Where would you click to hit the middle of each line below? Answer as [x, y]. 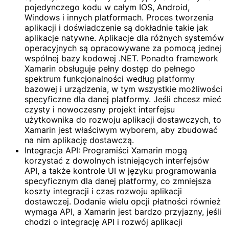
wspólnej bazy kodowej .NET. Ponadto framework [121, 59]
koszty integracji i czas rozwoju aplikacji [103, 191]
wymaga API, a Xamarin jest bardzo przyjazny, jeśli [123, 212]
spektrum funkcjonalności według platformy [110, 79]
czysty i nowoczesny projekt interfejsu [100, 110]
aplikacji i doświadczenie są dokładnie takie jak [116, 28]
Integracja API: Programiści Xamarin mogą [106, 151]
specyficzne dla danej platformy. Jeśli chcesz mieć [123, 99]
